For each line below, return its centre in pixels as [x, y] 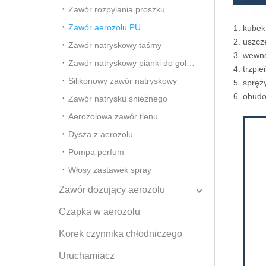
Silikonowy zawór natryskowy [123, 81]
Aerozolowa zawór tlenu [113, 116]
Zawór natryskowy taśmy [115, 45]
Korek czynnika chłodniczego [121, 234]
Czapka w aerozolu [99, 212]
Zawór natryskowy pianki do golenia [191, 63]
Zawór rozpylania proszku [117, 9]
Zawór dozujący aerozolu [112, 190]
